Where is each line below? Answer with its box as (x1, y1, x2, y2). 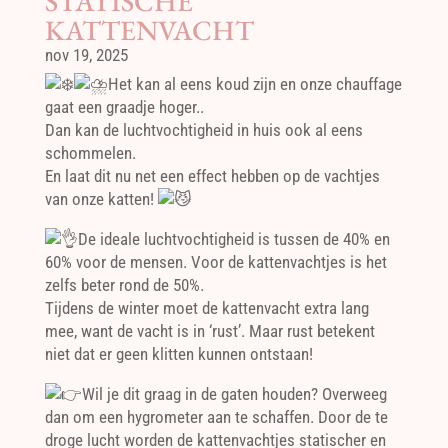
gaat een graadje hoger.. (44, 97, 204, 117)
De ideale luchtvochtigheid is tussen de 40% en (77, 229, 390, 249)
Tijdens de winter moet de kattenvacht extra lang (44, 298, 369, 318)
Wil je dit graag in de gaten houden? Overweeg (81, 384, 387, 404)
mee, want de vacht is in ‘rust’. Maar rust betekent (44, 321, 375, 341)
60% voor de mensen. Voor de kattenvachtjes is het (44, 252, 387, 272)
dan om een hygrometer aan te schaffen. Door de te (44, 407, 388, 427)
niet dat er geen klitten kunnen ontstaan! (44, 344, 313, 364)
